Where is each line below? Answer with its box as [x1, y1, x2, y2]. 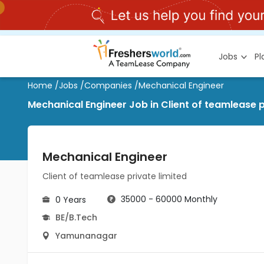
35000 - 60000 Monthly [121, 193, 217, 205]
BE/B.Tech [55, 212, 97, 223]
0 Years [55, 194, 86, 206]
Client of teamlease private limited [42, 170, 187, 182]
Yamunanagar [55, 230, 117, 242]
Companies [84, 80, 132, 91]
